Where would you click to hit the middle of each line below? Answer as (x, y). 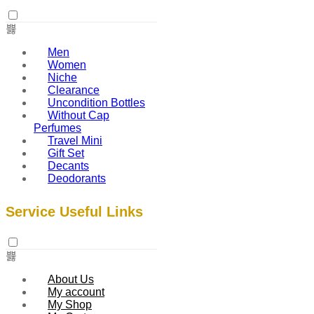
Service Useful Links (74, 211)
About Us (71, 280)
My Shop (70, 305)
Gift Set (66, 153)
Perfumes (57, 128)
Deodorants (77, 178)
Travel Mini (75, 140)
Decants (68, 165)
